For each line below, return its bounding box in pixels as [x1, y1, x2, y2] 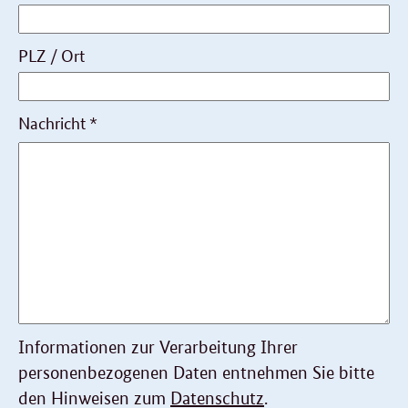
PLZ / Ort [18, 43, 85, 66]
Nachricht [18, 110, 89, 133]
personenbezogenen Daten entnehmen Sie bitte [18, 362, 374, 384]
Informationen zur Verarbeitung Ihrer [18, 337, 298, 359]
